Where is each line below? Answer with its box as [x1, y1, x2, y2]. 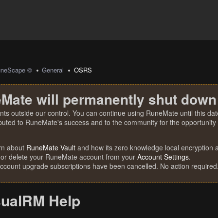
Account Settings [137, 152, 189, 162]
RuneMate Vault [26, 143, 75, 152]
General [42, 65, 64, 74]
